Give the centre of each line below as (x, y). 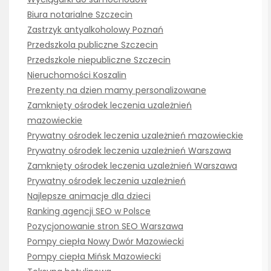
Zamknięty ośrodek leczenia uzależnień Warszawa (132, 166)
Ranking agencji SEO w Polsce (89, 211)
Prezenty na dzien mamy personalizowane (117, 90)
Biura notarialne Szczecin (80, 15)
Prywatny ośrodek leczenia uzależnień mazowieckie (135, 136)
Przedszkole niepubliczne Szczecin (99, 60)
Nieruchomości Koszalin (77, 75)
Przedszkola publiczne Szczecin (93, 45)
